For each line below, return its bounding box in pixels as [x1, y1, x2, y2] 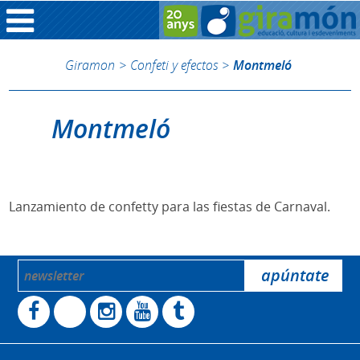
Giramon [64, 56, 115, 73]
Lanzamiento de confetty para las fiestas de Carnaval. [9, 198, 331, 216]
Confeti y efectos [129, 56, 218, 73]
